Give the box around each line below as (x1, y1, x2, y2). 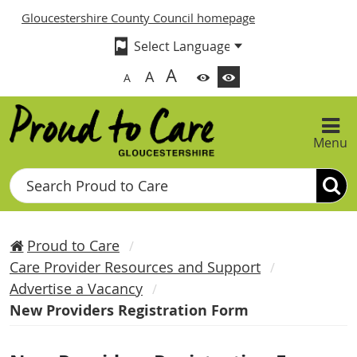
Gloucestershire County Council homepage (22, 10, 255, 25)
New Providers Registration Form (10, 300, 249, 320)
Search (10, 169, 51, 186)
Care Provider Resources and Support (10, 257, 261, 277)
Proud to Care (27, 236, 120, 255)
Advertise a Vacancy (10, 279, 143, 298)
